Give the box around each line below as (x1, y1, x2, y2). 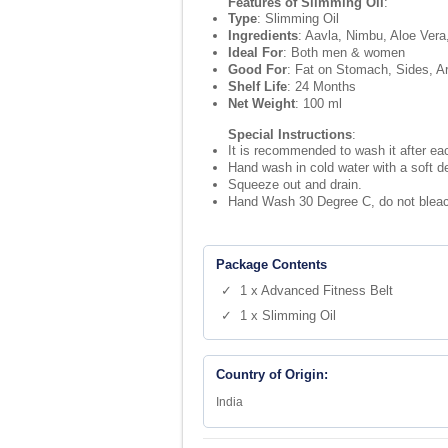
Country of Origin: (216, 367, 328, 382)
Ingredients (228, 28, 298, 43)
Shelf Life (228, 79, 287, 94)
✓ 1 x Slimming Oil (221, 308, 336, 323)
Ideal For (228, 45, 283, 60)
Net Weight (228, 96, 295, 111)
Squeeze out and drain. (228, 177, 362, 192)
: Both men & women (283, 45, 405, 60)
